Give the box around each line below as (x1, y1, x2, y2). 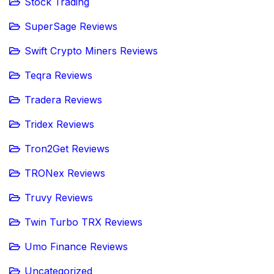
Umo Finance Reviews (24, 240, 128, 253)
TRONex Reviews (24, 166, 105, 179)
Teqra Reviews (24, 68, 92, 81)
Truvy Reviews (24, 191, 93, 204)
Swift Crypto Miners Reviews (24, 44, 158, 57)
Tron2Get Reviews (24, 142, 109, 155)
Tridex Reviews (24, 117, 94, 130)
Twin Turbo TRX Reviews (24, 215, 143, 228)
